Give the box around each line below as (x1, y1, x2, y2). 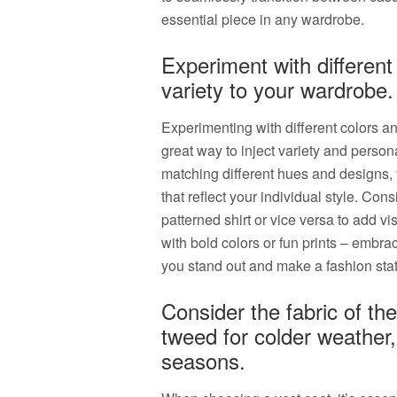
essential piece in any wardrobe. (161, 9, 364, 29)
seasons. (161, 345, 245, 376)
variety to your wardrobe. (161, 74, 393, 105)
